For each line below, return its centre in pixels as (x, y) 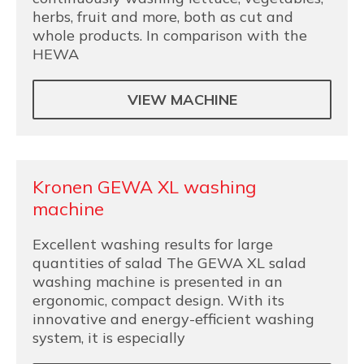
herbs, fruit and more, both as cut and (163, 17)
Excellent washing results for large (153, 244)
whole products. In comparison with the (170, 35)
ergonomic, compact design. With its (158, 300)
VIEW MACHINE (182, 100)
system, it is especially (109, 338)
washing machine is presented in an (158, 282)
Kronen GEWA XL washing (144, 187)
